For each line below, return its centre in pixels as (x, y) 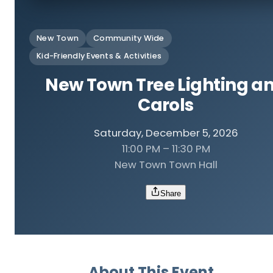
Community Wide (129, 38)
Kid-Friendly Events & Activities (99, 56)
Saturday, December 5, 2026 (166, 133)
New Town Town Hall (166, 165)
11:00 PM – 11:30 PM (166, 149)
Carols (166, 105)
